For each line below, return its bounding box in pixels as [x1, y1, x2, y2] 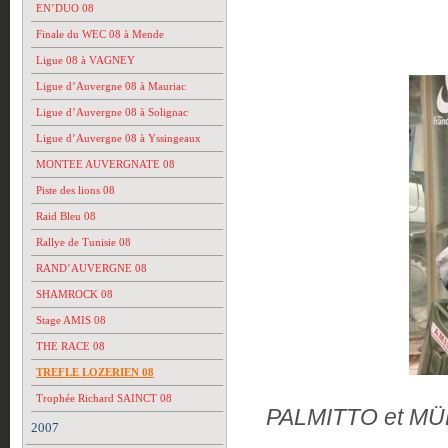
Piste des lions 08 [36, 184, 115, 196]
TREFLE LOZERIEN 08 [36, 366, 154, 378]
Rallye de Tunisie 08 [36, 236, 131, 248]
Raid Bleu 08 [36, 210, 96, 222]
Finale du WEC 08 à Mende [36, 28, 164, 40]
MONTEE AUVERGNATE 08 [36, 158, 175, 170]
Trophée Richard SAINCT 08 [36, 392, 172, 404]
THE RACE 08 [36, 340, 105, 352]
